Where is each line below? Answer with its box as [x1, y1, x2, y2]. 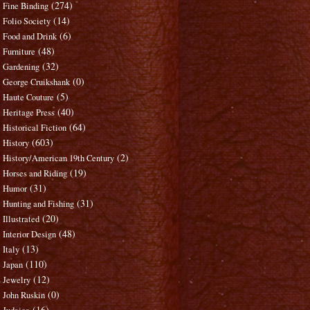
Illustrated [3, 213, 40, 226]
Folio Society [3, 15, 51, 28]
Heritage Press [3, 107, 55, 119]
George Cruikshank [3, 76, 71, 89]
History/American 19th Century [3, 152, 115, 165]
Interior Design [3, 228, 57, 241]
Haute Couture [3, 91, 55, 104]
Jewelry [3, 274, 31, 286]
